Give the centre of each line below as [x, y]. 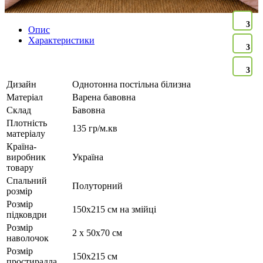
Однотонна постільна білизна [131, 85]
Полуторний [97, 186]
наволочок [28, 238]
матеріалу [26, 134]
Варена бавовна [104, 97]
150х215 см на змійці [114, 210]
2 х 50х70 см [97, 233]
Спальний [27, 181]
